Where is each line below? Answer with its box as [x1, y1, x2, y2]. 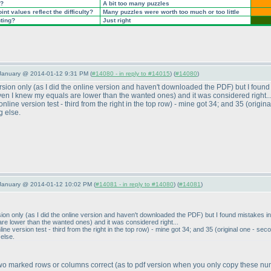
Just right [101, 17, 131, 24]
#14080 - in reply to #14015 [92, 70, 170, 77]
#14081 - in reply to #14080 [96, 181, 174, 188]
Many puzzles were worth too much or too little [101, 8, 240, 15]
